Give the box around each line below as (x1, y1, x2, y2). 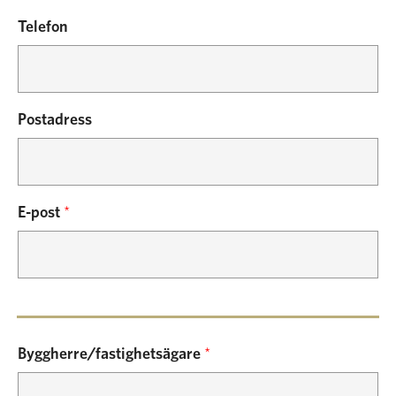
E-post (18, 205, 64, 221)
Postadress (18, 112, 92, 128)
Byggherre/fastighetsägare (18, 346, 204, 362)
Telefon (18, 19, 68, 35)
